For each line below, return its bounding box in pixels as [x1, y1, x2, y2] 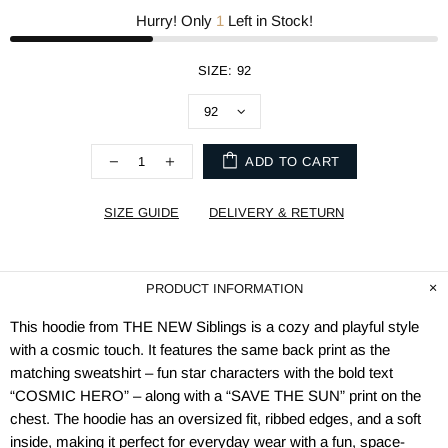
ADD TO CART [244, 153, 341, 169]
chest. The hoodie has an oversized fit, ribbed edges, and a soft [10, 410, 421, 427]
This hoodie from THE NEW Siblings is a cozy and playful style [10, 318, 419, 335]
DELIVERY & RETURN [209, 205, 344, 220]
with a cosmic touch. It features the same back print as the [10, 341, 390, 358]
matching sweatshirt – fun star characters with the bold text [10, 364, 393, 381]
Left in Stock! [223, 12, 313, 29]
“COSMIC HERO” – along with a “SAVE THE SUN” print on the [10, 387, 421, 404]
